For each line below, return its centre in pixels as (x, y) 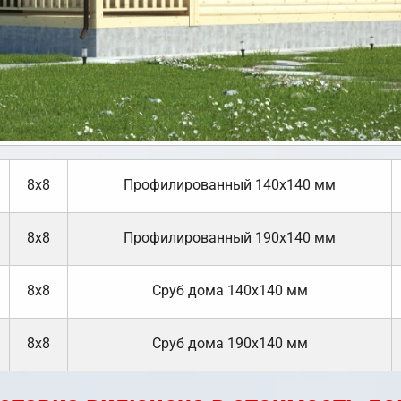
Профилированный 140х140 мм (230, 185)
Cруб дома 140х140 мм (230, 291)
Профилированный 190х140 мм (230, 238)
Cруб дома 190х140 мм (230, 344)
